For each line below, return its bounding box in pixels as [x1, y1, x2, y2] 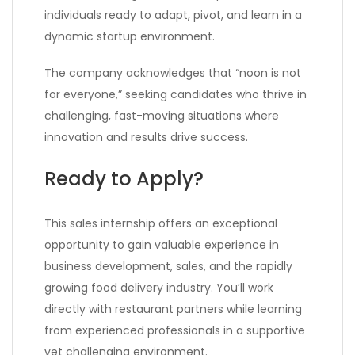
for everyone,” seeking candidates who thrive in [44, 86, 307, 103]
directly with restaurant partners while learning [44, 301, 302, 318]
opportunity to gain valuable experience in [44, 237, 279, 254]
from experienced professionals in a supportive [44, 323, 305, 339]
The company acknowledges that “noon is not [44, 65, 301, 82]
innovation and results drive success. [44, 129, 248, 146]
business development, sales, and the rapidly [44, 258, 292, 275]
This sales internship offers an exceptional [44, 216, 277, 232]
